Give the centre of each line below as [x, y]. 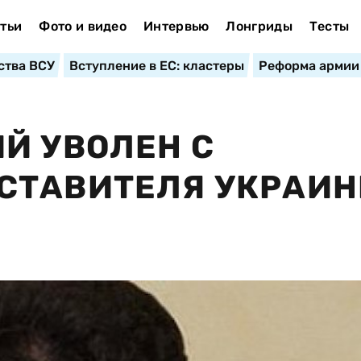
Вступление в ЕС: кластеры [156, 66]
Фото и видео [83, 26]
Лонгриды [259, 26]
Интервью [176, 26]
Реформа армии [309, 66]
